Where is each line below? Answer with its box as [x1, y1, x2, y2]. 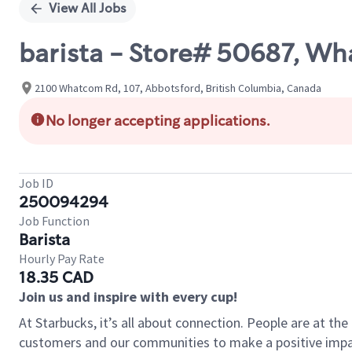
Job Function [19, 213, 90, 229]
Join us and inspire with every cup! [19, 288, 237, 306]
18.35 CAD [19, 267, 93, 288]
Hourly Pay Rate [19, 251, 104, 266]
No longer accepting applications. [46, 112, 270, 130]
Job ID [19, 175, 53, 191]
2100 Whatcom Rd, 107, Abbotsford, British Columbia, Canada [35, 80, 321, 95]
